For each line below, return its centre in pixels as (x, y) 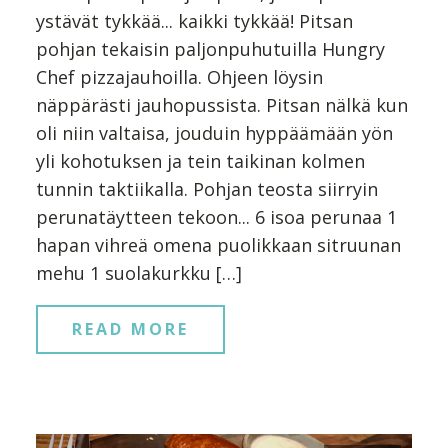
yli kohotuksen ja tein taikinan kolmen (200, 160)
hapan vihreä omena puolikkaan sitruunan (218, 244)
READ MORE (130, 328)
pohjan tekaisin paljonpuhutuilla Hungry (210, 48)
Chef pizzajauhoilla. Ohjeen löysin (179, 76)
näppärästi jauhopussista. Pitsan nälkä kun (222, 104)
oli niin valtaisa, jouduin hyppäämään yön (214, 132)
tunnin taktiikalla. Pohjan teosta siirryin (207, 188)
